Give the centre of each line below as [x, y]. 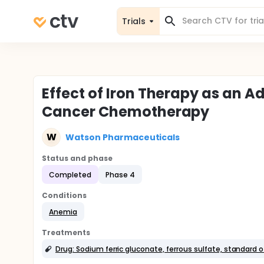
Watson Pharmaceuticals [123, 137]
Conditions [64, 195]
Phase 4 [120, 174]
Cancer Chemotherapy [126, 112]
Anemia [63, 212]
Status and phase [77, 158]
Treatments [66, 232]
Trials [134, 21]
